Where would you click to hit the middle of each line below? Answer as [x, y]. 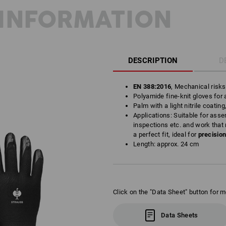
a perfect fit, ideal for [166, 134]
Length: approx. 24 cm [166, 144]
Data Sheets [180, 215]
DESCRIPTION [153, 61]
